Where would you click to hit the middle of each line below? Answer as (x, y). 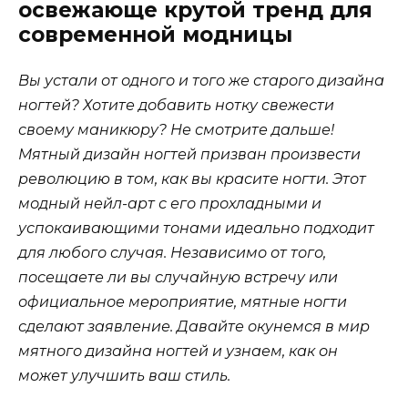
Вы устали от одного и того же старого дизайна (201, 81)
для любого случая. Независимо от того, (172, 253)
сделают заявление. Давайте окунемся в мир (194, 327)
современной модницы (155, 35)
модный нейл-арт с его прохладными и (170, 204)
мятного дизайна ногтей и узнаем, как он (178, 352)
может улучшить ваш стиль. (124, 376)
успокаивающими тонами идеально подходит (196, 229)
